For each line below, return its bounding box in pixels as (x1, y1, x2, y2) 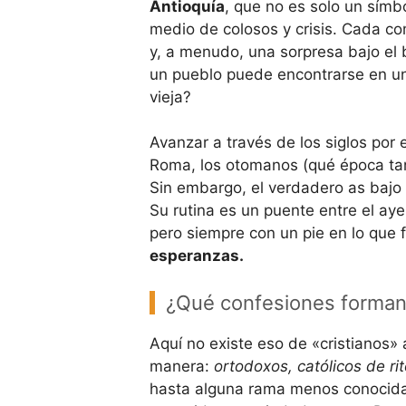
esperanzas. (149, 246, 244, 266)
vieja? (149, 87, 191, 106)
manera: (149, 356, 214, 375)
